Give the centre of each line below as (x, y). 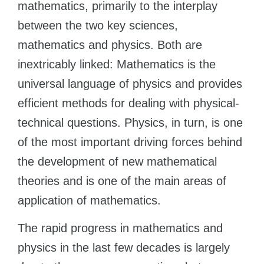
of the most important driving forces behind (130, 142)
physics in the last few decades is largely (124, 247)
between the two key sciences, (98, 25)
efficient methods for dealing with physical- (128, 103)
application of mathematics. (89, 200)
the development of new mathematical (117, 161)
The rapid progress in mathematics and (120, 228)
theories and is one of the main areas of (122, 181)
